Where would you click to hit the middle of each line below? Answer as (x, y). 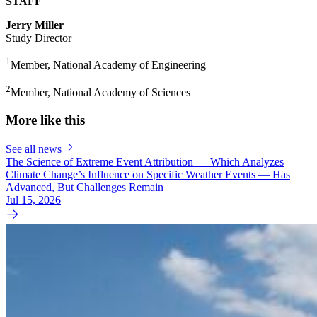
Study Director (39, 38)
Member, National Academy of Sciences (100, 93)
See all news (34, 149)
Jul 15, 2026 (33, 200)
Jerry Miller (35, 25)
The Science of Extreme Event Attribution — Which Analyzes (145, 161)
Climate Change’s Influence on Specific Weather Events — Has (148, 174)
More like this (45, 120)
